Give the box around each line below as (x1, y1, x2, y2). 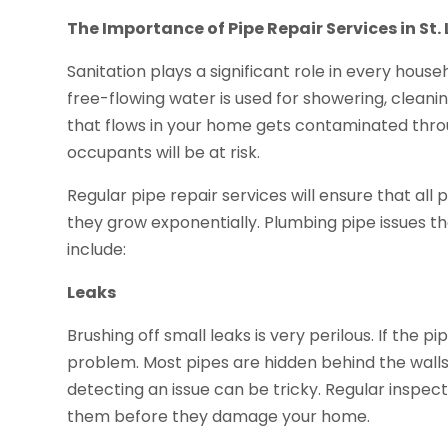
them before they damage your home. (67, 405, 371, 429)
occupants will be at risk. (67, 141, 261, 165)
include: (67, 238, 127, 262)
